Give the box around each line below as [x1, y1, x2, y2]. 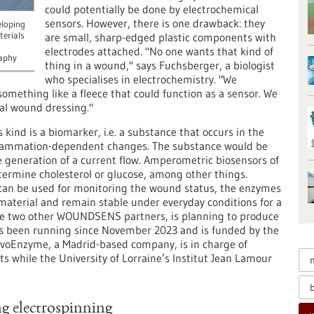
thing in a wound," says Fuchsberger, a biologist [45, 58, 275, 72]
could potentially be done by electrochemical [45, 2, 259, 16]
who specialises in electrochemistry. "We [45, 72, 237, 86]
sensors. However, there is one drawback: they [45, 16, 265, 30]
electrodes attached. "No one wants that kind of [45, 44, 273, 58]
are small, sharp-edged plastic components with [45, 30, 276, 44]
